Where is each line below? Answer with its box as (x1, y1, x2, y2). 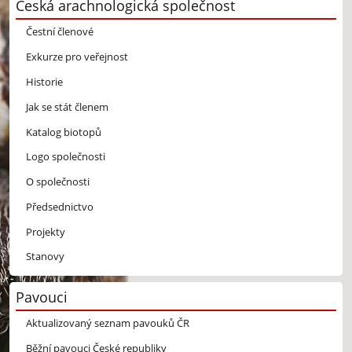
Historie (25, 75, 63, 89)
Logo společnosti (25, 149, 105, 164)
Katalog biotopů (25, 124, 101, 139)
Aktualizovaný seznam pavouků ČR (25, 316, 189, 331)
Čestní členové (25, 24, 93, 39)
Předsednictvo (25, 199, 93, 214)
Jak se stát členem (25, 99, 108, 114)
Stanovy (25, 249, 64, 264)
